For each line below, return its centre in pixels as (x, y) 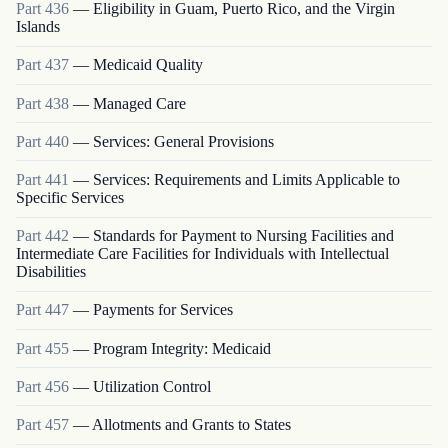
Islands (38, 27)
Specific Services (70, 197)
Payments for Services (163, 310)
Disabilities (51, 272)
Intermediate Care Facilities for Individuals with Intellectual (202, 254)
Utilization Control (152, 386)
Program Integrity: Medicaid (182, 348)
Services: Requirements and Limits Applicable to (246, 179)
